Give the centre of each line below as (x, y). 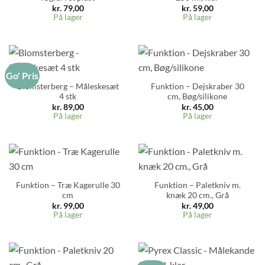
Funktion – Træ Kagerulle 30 (68, 185)
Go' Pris (22, 75)
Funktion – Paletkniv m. (197, 185)
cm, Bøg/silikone (197, 96)
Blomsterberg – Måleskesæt (68, 86)
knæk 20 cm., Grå (197, 195)
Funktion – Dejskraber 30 (197, 86)
